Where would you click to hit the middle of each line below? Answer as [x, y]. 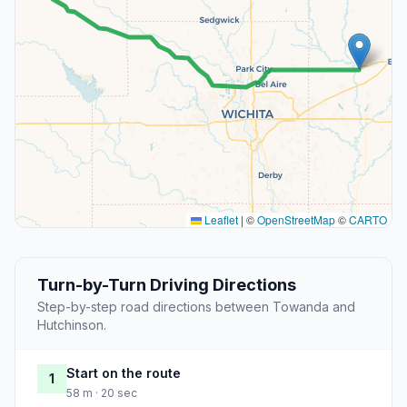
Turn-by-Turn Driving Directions [167, 285]
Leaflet [220, 220]
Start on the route [124, 373]
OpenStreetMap [296, 220]
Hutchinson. [72, 325]
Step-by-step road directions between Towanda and [196, 307]
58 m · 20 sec [102, 393]
